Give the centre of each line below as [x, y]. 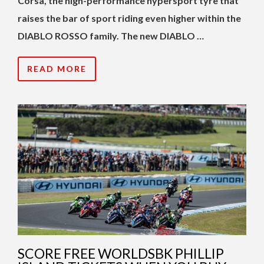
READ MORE [57, 69]
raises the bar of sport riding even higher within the [129, 18]
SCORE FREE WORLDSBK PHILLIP [121, 254]
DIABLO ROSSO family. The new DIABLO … [111, 36]
